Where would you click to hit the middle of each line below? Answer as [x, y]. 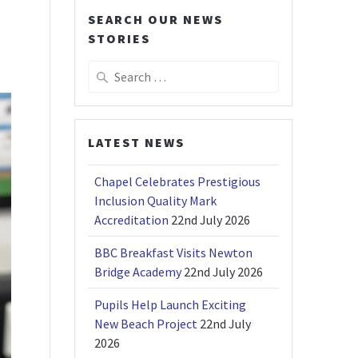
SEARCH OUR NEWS [156, 20]
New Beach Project [146, 324]
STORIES [119, 39]
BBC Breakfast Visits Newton [174, 253]
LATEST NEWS [137, 143]
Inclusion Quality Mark [156, 201]
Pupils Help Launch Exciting [171, 305]
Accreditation [132, 220]
